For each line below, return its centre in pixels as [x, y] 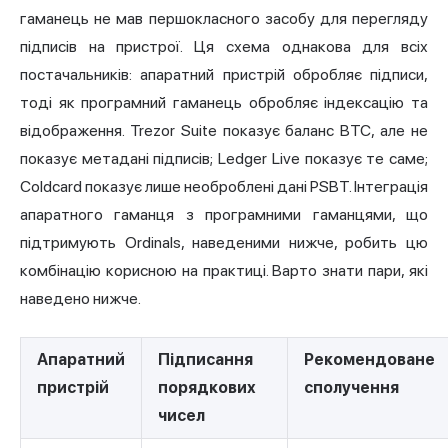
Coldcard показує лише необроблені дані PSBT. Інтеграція [224, 187]
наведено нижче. [80, 299]
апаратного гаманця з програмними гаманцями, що [224, 215]
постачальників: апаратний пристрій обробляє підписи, [224, 75]
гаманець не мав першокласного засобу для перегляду [224, 19]
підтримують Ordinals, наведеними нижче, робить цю [224, 243]
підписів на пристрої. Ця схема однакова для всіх [224, 47]
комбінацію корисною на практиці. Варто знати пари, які [224, 271]
